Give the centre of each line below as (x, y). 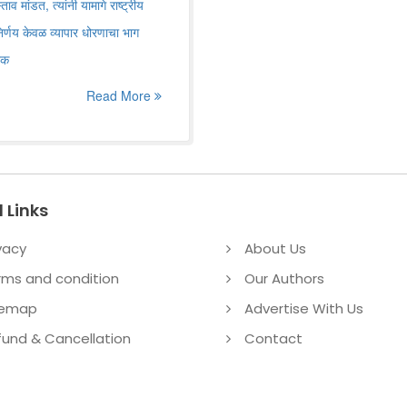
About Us (275, 248)
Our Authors (284, 278)
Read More (120, 95)
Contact (273, 338)
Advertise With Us (304, 308)
